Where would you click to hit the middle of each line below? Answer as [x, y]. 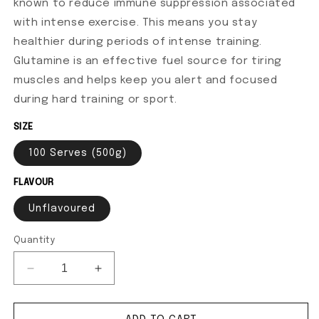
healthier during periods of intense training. [140, 42]
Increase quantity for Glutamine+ [190, 275]
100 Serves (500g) [78, 153]
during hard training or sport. [96, 100]
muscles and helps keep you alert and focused [146, 81]
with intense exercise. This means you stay [136, 23]
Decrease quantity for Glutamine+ [126, 275]
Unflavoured [62, 209]
